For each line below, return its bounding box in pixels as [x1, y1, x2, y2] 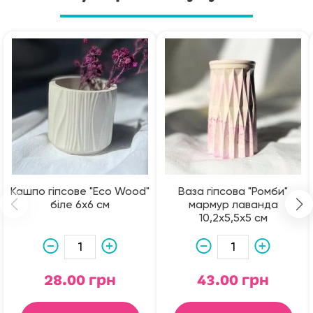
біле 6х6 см [50, 200, 110, 212]
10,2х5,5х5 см [198, 213, 268, 225]
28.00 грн [44, 272, 116, 289]
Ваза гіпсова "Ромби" [178, 187, 288, 198]
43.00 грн [197, 272, 269, 289]
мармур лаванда [188, 200, 278, 212]
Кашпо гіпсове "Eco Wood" [10, 187, 150, 198]
